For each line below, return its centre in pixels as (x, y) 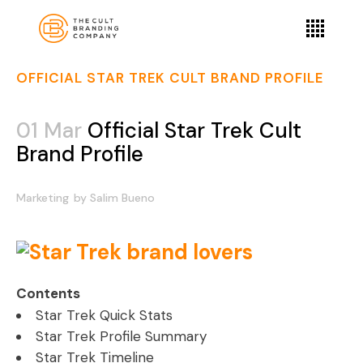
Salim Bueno (122, 198)
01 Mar (49, 130)
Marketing (43, 198)
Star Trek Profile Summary (121, 336)
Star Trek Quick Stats (104, 315)
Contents (48, 293)
